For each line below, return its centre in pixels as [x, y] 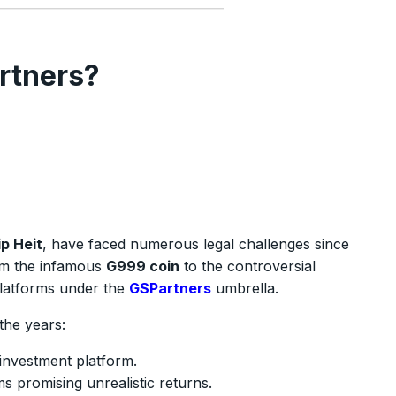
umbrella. [247, 288]
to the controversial [247, 266]
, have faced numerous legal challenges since [196, 244]
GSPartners [170, 288]
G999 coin [143, 266]
